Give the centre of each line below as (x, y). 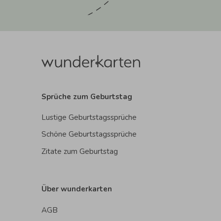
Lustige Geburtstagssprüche (89, 118)
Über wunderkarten (77, 189)
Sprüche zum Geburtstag (87, 96)
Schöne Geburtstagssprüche (89, 134)
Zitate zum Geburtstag (80, 151)
